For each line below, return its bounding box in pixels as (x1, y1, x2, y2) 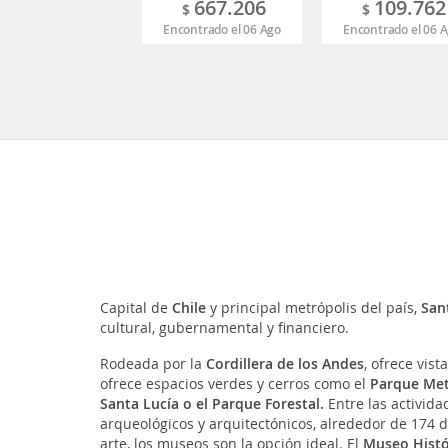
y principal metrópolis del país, (205, 298, 421, 318)
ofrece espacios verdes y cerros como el (99, 374, 370, 394)
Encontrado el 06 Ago (163, 21, 281, 39)
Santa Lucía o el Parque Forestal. (99, 394, 328, 414)
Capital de (99, 298, 168, 318)
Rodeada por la (99, 354, 206, 374)
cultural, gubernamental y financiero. (99, 318, 349, 338)
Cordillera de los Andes (205, 354, 364, 374)
